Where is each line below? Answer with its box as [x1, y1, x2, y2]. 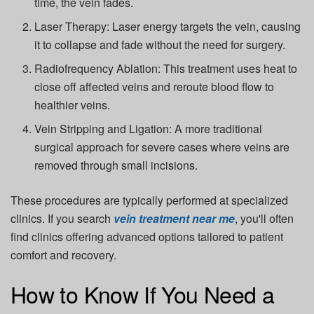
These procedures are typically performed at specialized [11, 192, 288, 209]
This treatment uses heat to [161, 60, 298, 77]
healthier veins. [34, 97, 111, 114]
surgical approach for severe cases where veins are [34, 139, 290, 156]
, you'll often [235, 210, 294, 227]
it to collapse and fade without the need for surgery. [34, 36, 286, 53]
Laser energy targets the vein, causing [109, 18, 301, 35]
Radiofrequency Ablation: [34, 60, 161, 77]
